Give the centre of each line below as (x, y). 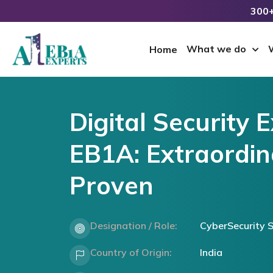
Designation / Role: (134, 225)
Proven (112, 185)
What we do (217, 49)
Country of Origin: (131, 252)
